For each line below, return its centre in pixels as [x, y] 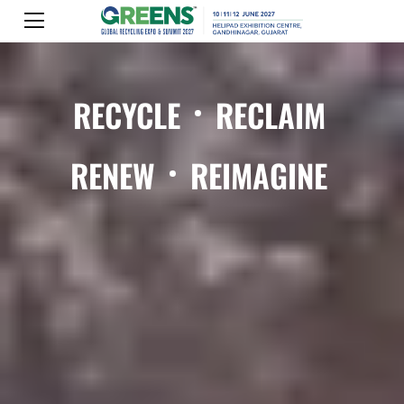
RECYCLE [130, 115]
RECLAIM [266, 115]
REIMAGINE [255, 175]
